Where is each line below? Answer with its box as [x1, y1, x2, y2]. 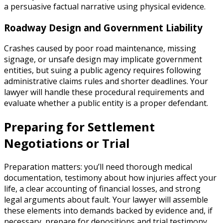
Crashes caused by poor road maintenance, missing [4, 43, 196, 54]
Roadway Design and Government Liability [4, 21, 203, 34]
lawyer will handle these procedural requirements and [4, 87, 204, 98]
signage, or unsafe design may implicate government [4, 54, 202, 65]
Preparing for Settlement [4, 118, 155, 135]
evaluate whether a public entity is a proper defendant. [4, 98, 208, 109]
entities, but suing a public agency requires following [4, 65, 201, 76]
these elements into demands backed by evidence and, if [4, 205, 213, 217]
